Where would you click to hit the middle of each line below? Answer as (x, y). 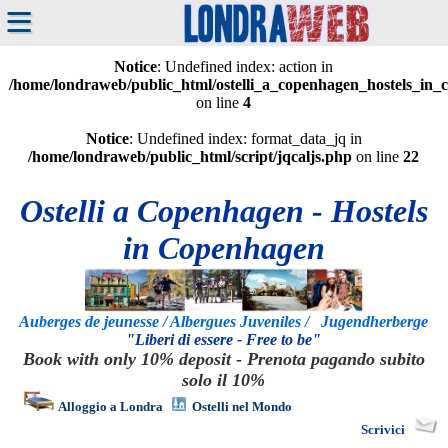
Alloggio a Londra (110, 406)
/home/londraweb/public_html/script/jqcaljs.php (190, 156)
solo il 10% (224, 380)
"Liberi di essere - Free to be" (224, 340)
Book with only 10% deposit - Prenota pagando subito (223, 359)
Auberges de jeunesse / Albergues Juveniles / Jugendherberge (224, 322)
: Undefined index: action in (245, 66)
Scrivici (382, 429)
